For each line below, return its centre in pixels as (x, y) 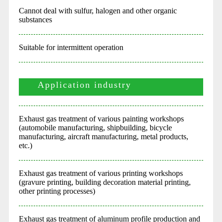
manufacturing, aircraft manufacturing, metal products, (103, 136)
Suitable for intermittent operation (71, 47)
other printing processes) (57, 191)
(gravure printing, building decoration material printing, (105, 182)
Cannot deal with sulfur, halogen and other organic (98, 10)
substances (35, 19)
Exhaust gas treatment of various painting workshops (101, 118)
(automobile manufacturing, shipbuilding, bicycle (95, 127)
